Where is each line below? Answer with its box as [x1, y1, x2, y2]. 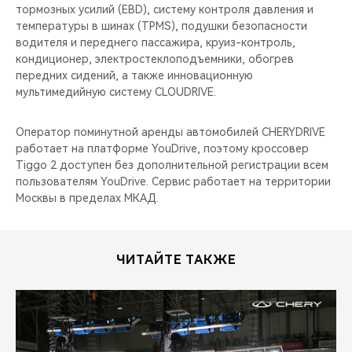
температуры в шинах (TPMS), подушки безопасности [16, 20, 307, 32]
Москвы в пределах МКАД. [16, 192, 159, 204]
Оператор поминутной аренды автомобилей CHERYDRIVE [16, 126, 325, 138]
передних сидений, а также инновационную [16, 69, 253, 82]
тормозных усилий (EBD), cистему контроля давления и [16, 3, 313, 16]
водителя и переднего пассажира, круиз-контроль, [16, 36, 295, 49]
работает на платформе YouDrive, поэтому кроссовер [16, 142, 309, 155]
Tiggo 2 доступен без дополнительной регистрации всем [16, 159, 328, 171]
